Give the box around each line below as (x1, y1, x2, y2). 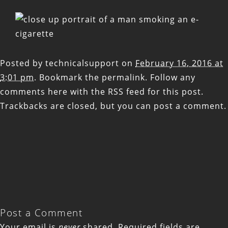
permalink (102, 72, 145, 83)
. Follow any (145, 72, 195, 83)
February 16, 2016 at (135, 58, 223, 69)
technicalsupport (45, 58, 119, 69)
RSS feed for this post (108, 86, 201, 98)
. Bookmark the (34, 72, 102, 83)
